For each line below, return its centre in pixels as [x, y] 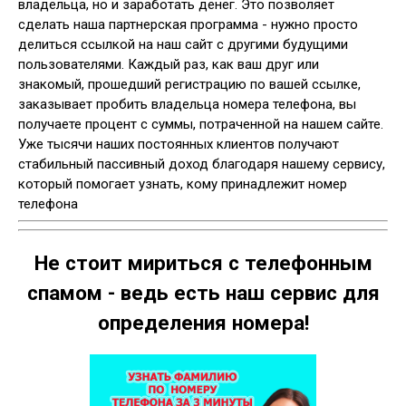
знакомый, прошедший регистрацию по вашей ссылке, [189, 84]
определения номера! [203, 322]
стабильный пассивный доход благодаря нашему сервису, [202, 164]
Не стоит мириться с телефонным [203, 262]
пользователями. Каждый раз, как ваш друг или [169, 64]
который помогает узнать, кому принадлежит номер [183, 184]
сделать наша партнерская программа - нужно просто [188, 24]
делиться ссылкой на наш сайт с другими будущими [183, 44]
